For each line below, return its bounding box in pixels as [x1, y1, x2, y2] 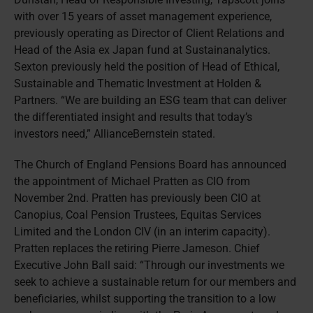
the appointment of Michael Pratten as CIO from [13, 175, 250, 188]
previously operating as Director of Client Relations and [13, 27, 284, 40]
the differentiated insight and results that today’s [13, 110, 252, 124]
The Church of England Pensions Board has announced [13, 158, 286, 171]
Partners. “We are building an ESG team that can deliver [13, 94, 286, 107]
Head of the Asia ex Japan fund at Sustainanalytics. [13, 43, 270, 57]
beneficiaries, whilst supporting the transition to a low [13, 292, 276, 305]
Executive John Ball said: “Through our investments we [13, 259, 284, 272]
